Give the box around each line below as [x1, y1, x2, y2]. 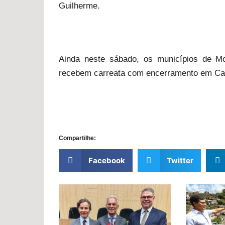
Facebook [88, 156, 125, 165]
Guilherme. [59, 1, 100, 11]
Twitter [167, 156, 193, 165]
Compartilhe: [59, 135, 96, 142]
